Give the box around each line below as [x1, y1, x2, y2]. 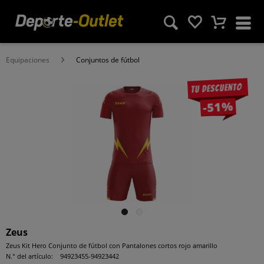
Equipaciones [6, 55, 49, 65]
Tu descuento [190, 81, 242, 95]
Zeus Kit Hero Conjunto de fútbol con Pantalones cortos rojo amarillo [6, 241, 217, 250]
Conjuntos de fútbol [76, 55, 140, 65]
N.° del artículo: [6, 252, 53, 260]
